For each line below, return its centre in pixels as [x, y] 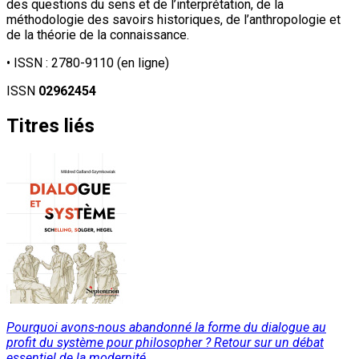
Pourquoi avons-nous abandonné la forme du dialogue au [166, 327]
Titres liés [50, 125]
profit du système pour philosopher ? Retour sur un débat [165, 342]
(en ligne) [141, 63]
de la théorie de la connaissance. [98, 34]
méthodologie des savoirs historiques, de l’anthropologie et [173, 19]
